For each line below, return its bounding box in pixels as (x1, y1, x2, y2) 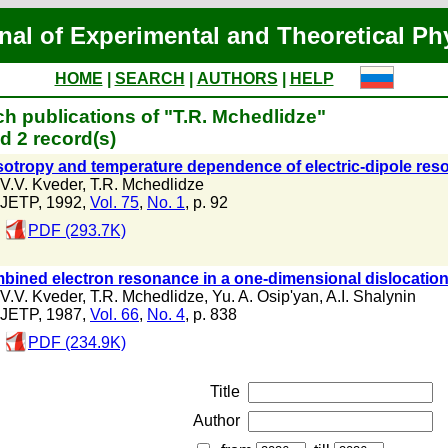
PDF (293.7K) (28, 222, 126, 239)
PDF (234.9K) (28, 334, 126, 351)
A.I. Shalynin (326, 288, 416, 305)
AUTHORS (196, 70, 278, 87)
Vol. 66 (90, 306, 139, 323)
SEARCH (114, 70, 185, 87)
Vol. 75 (90, 194, 139, 211)
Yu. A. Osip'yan (212, 288, 319, 305)
